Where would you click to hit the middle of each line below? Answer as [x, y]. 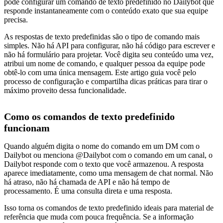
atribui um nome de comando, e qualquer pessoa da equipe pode [105, 64]
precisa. [16, 20]
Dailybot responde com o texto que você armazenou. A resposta [104, 164]
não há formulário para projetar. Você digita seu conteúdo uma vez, [109, 55]
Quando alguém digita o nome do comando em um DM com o [102, 146]
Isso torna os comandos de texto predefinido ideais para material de [109, 208]
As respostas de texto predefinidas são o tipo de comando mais [102, 37]
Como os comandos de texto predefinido [89, 117]
